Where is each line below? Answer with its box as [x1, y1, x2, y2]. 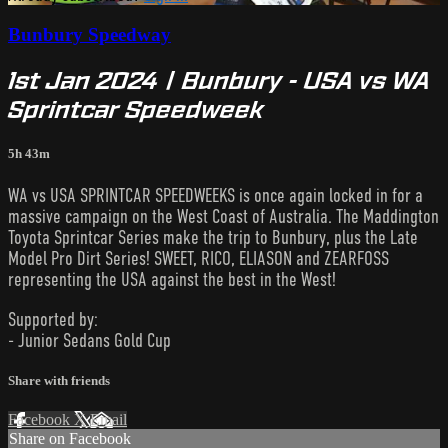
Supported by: [8, 308, 98, 330]
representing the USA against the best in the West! [8, 268, 336, 290]
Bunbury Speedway [8, 24, 171, 46]
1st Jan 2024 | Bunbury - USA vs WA [8, 66, 430, 96]
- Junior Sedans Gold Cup [8, 329, 171, 351]
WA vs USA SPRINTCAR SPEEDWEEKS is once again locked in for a [8, 184, 423, 206]
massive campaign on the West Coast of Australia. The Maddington [8, 205, 439, 227]
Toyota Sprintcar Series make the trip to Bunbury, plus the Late [8, 226, 418, 248]
